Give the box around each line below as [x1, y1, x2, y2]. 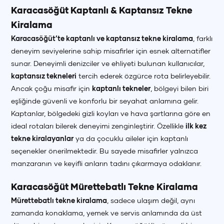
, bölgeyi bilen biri [150, 84, 209, 92]
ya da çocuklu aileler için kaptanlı [73, 134, 188, 142]
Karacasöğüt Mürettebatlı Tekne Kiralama [11, 181, 198, 192]
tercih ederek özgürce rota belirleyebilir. [76, 71, 211, 80]
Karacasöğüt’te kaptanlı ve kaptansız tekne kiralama [11, 34, 193, 42]
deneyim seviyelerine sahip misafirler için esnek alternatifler [11, 46, 211, 55]
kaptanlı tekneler [92, 84, 151, 92]
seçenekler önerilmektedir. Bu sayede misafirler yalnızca [11, 146, 198, 155]
